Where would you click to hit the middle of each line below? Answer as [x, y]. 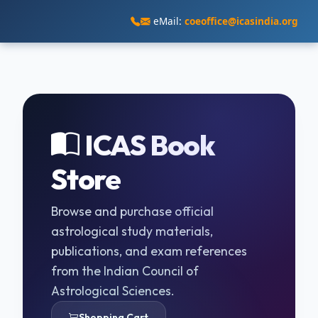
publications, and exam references [149, 251]
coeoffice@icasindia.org [241, 21]
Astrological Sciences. [113, 291]
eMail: [169, 21]
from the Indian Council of [125, 271]
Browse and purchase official [132, 211]
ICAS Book [150, 145]
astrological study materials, [132, 231]
